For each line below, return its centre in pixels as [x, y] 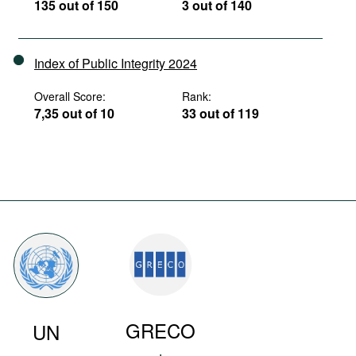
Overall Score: [70, 96]
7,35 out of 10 [74, 113]
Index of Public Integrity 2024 [116, 63]
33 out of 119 [221, 113]
